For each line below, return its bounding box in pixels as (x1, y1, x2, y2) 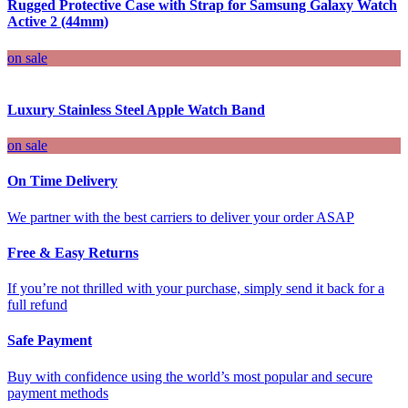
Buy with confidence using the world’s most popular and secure (7, 368, 372, 384)
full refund (7, 297, 67, 313)
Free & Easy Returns (7, 244, 138, 260)
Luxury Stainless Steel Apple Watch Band (7, 101, 265, 117)
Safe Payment (7, 332, 92, 349)
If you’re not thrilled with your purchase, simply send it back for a (7, 280, 384, 297)
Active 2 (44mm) (7, 14, 108, 30)
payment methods (7, 384, 108, 401)
